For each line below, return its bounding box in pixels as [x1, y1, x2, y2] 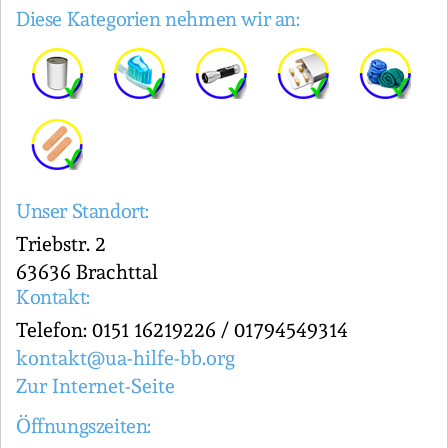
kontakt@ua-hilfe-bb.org [16, 346, 235, 370]
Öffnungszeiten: [16, 414, 151, 438]
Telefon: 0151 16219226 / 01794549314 [16, 318, 348, 342]
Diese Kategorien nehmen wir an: [16, 7, 300, 31]
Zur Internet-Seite [16, 374, 175, 398]
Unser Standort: [16, 199, 149, 223]
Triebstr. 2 [16, 232, 106, 256]
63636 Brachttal [16, 260, 158, 284]
